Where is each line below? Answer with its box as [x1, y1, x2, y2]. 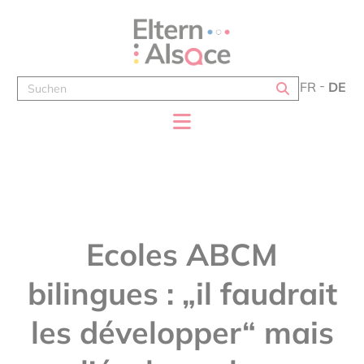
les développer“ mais [30, 313, 334, 352]
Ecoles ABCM [86, 235, 278, 274]
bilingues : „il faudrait [27, 274, 337, 313]
